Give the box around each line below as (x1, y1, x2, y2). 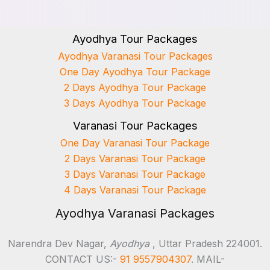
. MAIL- (191, 253, 225, 265)
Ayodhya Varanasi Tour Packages (57, 49, 213, 62)
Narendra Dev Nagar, (8, 237, 110, 250)
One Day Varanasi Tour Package (60, 136, 210, 149)
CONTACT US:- (45, 253, 120, 265)
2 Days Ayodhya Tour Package (64, 81, 206, 93)
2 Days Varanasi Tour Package (64, 152, 206, 165)
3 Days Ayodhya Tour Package (64, 96, 206, 109)
